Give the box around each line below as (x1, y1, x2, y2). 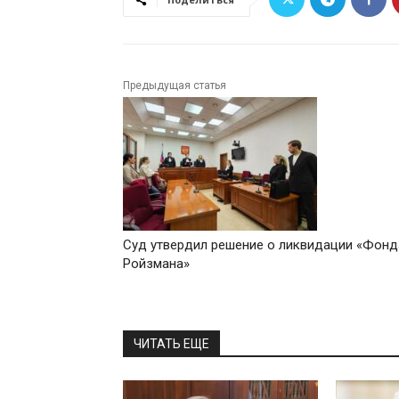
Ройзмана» (123, 256, 193, 273)
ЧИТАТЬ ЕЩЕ (134, 337, 209, 352)
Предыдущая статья (123, 79, 226, 93)
